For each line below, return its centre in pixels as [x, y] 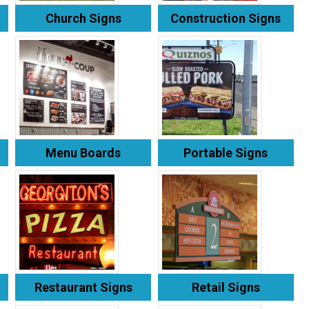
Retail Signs [226, 287]
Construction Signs [226, 18]
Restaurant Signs [83, 287]
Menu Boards [83, 152]
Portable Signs [226, 152]
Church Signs [83, 18]
